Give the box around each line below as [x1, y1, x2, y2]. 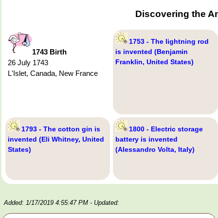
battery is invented [115, 135, 178, 144]
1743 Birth [32, 48, 67, 56]
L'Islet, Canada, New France [8, 69, 98, 78]
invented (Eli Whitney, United [8, 135, 104, 144]
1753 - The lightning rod [129, 37, 209, 46]
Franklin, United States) [115, 58, 194, 66]
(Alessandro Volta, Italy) [115, 145, 195, 154]
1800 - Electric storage [129, 125, 203, 133]
